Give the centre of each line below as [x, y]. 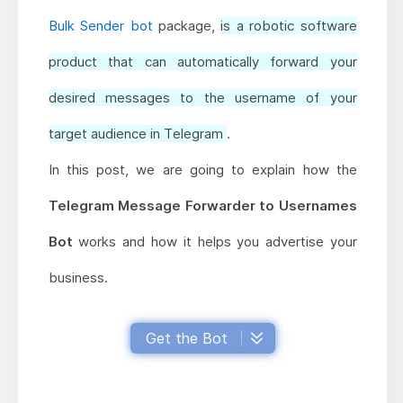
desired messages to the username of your [202, 98]
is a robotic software [289, 26]
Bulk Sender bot [103, 26]
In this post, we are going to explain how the [202, 170]
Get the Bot [186, 339]
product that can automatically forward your [202, 62]
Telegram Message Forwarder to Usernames [202, 206]
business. [78, 278]
